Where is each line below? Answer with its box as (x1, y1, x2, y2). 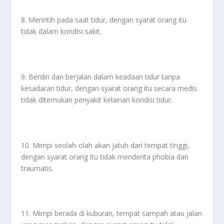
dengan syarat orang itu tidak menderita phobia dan (21, 151, 189, 161)
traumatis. (21, 163, 54, 173)
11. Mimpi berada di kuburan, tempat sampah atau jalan (21, 208, 202, 218)
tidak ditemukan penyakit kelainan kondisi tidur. (21, 94, 173, 104)
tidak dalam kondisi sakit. (21, 26, 102, 36)
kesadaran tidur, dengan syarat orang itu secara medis (21, 83, 197, 93)
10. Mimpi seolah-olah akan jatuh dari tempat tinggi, (21, 140, 190, 150)
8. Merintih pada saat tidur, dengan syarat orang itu (21, 14, 187, 24)
